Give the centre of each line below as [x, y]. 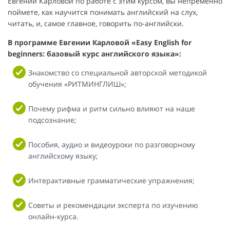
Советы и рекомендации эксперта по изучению [113, 205]
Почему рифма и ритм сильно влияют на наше [112, 108]
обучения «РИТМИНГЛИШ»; [77, 84]
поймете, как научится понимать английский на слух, [103, 12]
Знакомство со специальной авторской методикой [118, 72]
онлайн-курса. [53, 216]
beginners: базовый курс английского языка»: [94, 53]
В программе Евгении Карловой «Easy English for [100, 42]
